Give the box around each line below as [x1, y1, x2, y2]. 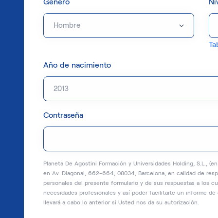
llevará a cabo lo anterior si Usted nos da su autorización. [43, 199, 199, 205]
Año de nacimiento [43, 61, 111, 69]
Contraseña [43, 111, 83, 119]
